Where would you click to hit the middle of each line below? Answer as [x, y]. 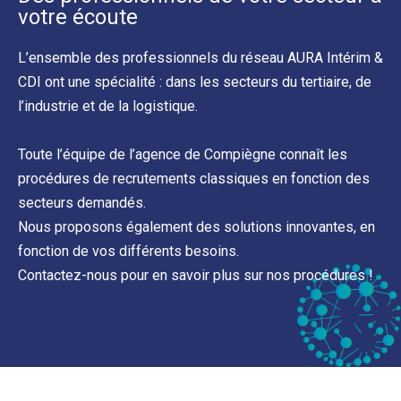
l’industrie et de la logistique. [108, 106]
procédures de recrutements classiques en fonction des [194, 178]
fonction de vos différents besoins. [128, 251]
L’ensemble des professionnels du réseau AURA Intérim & [200, 57]
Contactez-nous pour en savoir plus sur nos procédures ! [196, 275]
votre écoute [78, 17]
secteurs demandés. [82, 202]
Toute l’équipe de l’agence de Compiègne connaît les [183, 154]
